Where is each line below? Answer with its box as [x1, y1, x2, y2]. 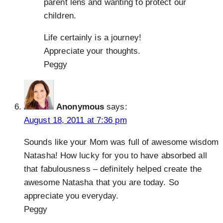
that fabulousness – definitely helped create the [24, 164, 202, 174]
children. [44, 11, 76, 21]
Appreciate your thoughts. [44, 46, 141, 56]
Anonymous [56, 102, 105, 112]
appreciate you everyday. [24, 191, 119, 201]
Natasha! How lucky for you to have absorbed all [24, 151, 207, 161]
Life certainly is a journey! [44, 33, 141, 43]
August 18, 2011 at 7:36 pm [24, 115, 127, 125]
